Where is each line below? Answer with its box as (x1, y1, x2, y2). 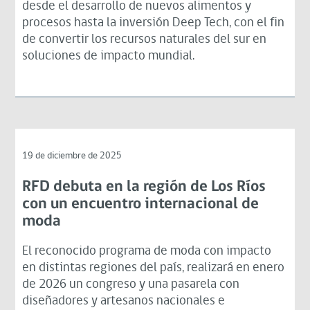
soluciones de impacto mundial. (22, 49, 195, 63)
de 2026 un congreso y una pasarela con (22, 277, 240, 291)
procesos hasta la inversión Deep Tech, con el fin (22, 16, 285, 30)
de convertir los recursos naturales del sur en (22, 33, 267, 46)
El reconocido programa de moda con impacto (22, 244, 272, 258)
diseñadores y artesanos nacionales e (22, 294, 226, 308)
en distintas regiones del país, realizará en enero (22, 261, 285, 275)
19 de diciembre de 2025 (22, 150, 122, 161)
